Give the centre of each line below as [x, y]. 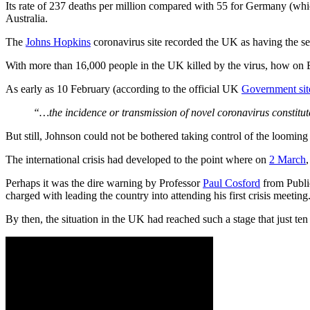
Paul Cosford [231, 183]
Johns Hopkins [58, 42]
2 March [288, 159]
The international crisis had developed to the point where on [137, 159]
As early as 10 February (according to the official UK [124, 89]
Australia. [27, 18]
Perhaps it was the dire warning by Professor [104, 183]
